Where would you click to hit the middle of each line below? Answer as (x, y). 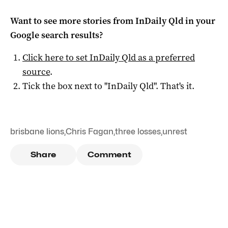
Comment (109, 154)
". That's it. (174, 86)
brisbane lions (37, 131)
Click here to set (56, 57)
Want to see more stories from (73, 21)
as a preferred (165, 57)
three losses (138, 131)
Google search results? (57, 35)
